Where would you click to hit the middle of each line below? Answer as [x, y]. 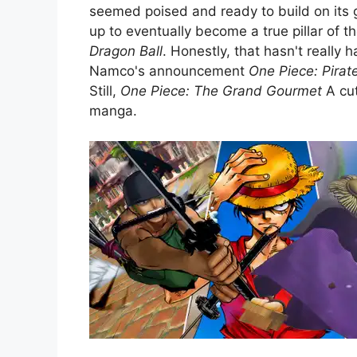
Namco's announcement [169, 71]
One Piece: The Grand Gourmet [221, 90]
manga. [113, 110]
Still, [105, 90]
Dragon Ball [126, 51]
